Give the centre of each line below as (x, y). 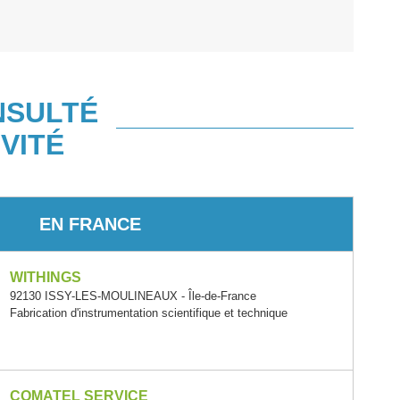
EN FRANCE (90, 224)
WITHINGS (46, 277)
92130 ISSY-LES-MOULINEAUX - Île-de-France (133, 296)
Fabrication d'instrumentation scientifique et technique (149, 313)
